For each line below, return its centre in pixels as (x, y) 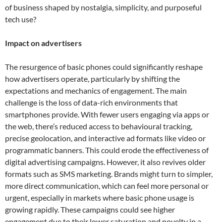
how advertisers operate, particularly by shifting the (92, 79)
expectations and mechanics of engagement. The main (96, 91)
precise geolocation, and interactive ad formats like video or (105, 138)
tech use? (21, 19)
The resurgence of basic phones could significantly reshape (104, 67)
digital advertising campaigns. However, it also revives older (105, 162)
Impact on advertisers (43, 43)
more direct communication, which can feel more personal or (107, 186)
